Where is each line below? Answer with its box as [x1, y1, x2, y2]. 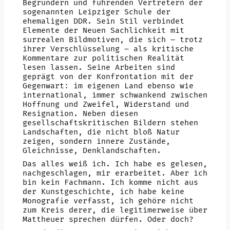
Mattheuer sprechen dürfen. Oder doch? [22, 214, 194, 224]
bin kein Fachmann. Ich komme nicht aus [22, 177, 198, 187]
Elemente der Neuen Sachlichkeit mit [22, 25, 184, 35]
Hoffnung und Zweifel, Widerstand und [22, 99, 189, 109]
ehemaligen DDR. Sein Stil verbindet [22, 16, 184, 26]
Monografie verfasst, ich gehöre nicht [22, 196, 194, 206]
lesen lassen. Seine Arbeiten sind [22, 62, 175, 72]
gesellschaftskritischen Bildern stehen [22, 118, 198, 128]
